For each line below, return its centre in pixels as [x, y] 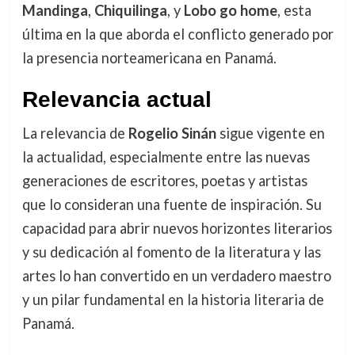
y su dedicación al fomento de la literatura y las [171, 252]
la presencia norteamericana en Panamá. [149, 58]
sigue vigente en [270, 134]
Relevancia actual [116, 100]
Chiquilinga [130, 11]
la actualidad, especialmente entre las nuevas [166, 157]
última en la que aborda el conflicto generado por [177, 34]
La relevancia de [75, 134]
